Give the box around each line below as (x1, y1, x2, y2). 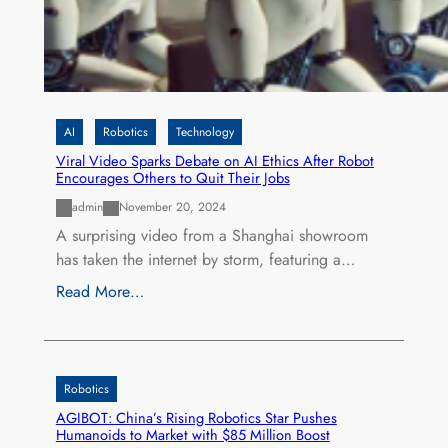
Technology (175, 122, 234, 141)
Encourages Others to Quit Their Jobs (55, 166, 290, 188)
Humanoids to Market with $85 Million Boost (55, 423, 330, 445)
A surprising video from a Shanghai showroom (55, 223, 368, 247)
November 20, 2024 (118, 198, 226, 217)
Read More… (55, 279, 144, 303)
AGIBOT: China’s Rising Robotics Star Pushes (55, 406, 337, 428)
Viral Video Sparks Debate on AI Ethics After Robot (55, 149, 374, 171)
